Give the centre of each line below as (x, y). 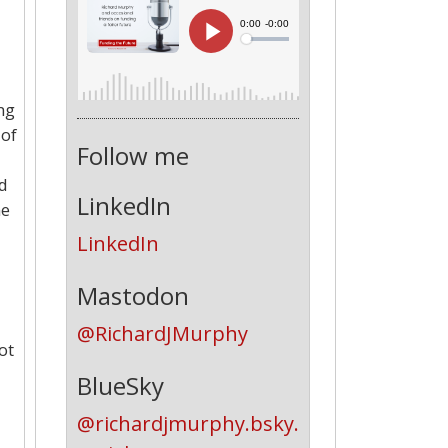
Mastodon (132, 295)
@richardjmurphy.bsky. (187, 423)
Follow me (132, 155)
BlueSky (120, 385)
